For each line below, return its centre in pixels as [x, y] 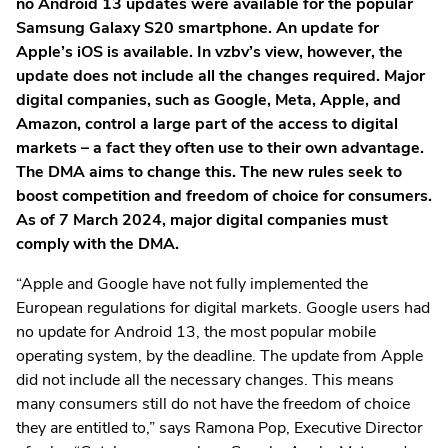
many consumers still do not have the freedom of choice [213, 403]
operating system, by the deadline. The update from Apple [219, 355]
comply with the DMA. [97, 243]
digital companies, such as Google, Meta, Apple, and [208, 99]
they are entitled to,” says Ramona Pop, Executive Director [219, 427]
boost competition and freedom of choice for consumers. [224, 195]
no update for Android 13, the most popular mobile [196, 331]
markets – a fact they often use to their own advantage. [220, 147]
